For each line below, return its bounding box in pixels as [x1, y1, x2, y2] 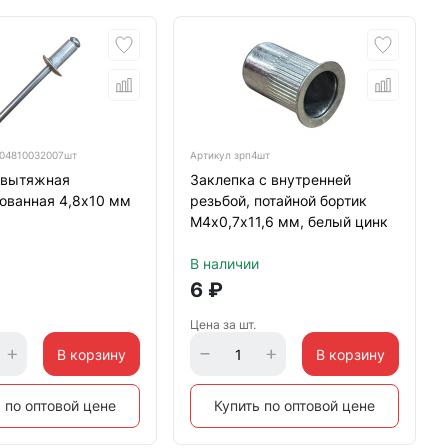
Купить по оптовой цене [213, 397, 375, 414]
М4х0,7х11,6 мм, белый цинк [189, 213, 388, 230]
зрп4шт [233, 149, 270, 161]
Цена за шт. [189, 317, 256, 332]
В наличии [189, 255, 259, 272]
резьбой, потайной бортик [189, 192, 367, 209]
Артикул [189, 149, 234, 161]
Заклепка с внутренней [189, 171, 351, 188]
